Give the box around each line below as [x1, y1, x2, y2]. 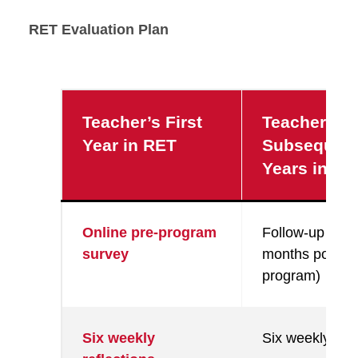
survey [82, 246, 129, 262]
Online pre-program [82, 225, 217, 241]
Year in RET [82, 136, 177, 154]
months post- [262, 246, 345, 262]
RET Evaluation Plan [29, 22, 169, 38]
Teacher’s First [82, 113, 202, 131]
